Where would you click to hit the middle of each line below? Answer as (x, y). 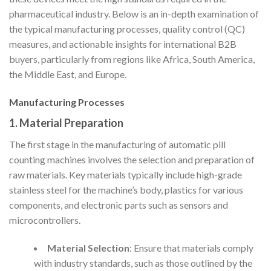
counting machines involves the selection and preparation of (132, 160)
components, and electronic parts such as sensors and (119, 205)
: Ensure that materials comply (191, 247)
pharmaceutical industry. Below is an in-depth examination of (134, 14)
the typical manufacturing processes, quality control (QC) (127, 29)
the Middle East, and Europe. (68, 74)
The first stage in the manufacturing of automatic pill (117, 145)
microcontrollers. (45, 220)
